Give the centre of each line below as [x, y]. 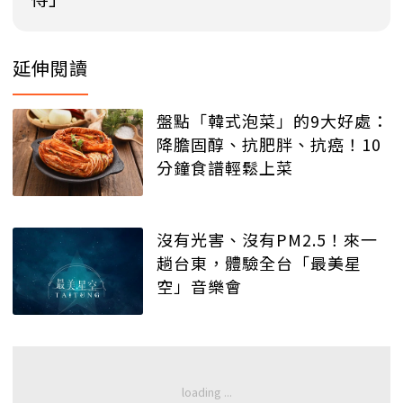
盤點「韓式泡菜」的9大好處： [273, 121]
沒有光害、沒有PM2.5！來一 [267, 239]
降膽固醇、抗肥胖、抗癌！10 [269, 144]
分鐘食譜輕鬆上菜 [225, 168]
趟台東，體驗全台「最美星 [259, 262]
